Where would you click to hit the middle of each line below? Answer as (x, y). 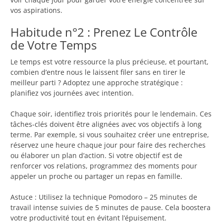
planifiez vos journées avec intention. (72, 93)
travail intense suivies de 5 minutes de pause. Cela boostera (111, 208)
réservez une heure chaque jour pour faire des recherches (108, 145)
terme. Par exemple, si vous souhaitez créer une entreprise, (110, 135)
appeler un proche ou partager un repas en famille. (96, 176)
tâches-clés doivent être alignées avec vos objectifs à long (106, 124)
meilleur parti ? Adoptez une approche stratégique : (97, 83)
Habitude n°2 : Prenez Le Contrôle (104, 32)
